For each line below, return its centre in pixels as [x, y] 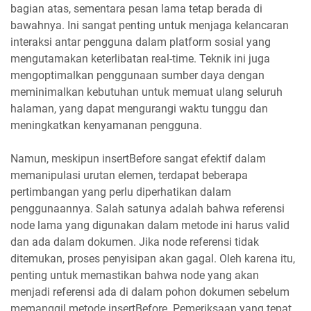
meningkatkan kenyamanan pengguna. [106, 125]
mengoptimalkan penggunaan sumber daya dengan [137, 75]
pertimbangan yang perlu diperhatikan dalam [121, 192]
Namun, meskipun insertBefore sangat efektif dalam [138, 158]
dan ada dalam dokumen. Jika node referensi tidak [135, 242]
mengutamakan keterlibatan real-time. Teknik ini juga [140, 58]
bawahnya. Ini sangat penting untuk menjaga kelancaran [150, 25]
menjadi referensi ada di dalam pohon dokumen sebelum [150, 292]
